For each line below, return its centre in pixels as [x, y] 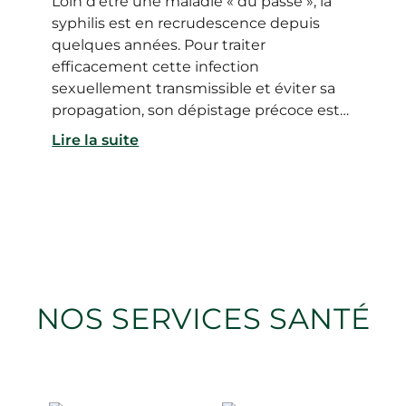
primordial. [91, 131]
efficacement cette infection [156, 66]
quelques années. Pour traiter [159, 44]
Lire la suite [96, 140]
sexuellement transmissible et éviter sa [194, 88]
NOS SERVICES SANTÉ [203, 318]
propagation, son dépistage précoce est [196, 110]
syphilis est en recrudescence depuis [186, 23]
